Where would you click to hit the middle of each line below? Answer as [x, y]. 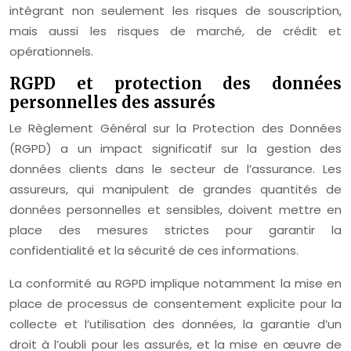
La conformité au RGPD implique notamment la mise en [175, 283]
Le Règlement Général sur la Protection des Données [175, 128]
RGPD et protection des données [175, 83]
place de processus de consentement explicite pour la [175, 304]
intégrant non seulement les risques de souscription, [175, 11]
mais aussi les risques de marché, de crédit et [175, 31]
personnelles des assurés [112, 102]
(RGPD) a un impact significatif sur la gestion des [175, 148]
